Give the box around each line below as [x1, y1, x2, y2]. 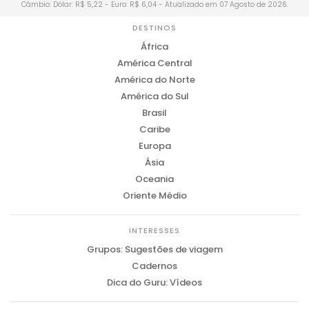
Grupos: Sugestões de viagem [86, 243, 223, 256]
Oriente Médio [122, 189, 187, 202]
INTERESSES [129, 225, 180, 236]
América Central [117, 57, 192, 70]
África [141, 40, 168, 53]
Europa [138, 139, 171, 152]
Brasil [142, 106, 167, 119]
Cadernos [132, 259, 177, 272]
